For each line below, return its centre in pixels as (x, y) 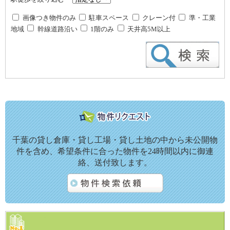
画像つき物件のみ (49, 18)
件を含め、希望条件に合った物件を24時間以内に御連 (115, 151)
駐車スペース (109, 18)
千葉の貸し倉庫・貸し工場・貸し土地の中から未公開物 (115, 140)
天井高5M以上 (148, 29)
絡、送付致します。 (115, 162)
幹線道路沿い (57, 29)
